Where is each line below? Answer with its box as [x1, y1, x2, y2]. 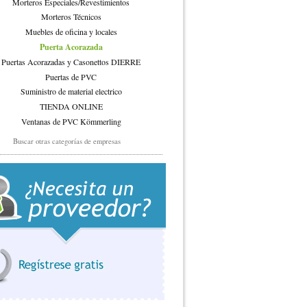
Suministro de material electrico [20, 86, 122, 97]
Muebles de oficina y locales [25, 26, 117, 38]
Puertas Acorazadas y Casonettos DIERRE [1, 56, 141, 68]
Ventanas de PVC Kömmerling [21, 115, 121, 127]
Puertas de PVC [45, 71, 97, 82]
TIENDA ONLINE [39, 100, 103, 112]
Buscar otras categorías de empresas [12, 136, 121, 147]
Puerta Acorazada [39, 40, 103, 53]
